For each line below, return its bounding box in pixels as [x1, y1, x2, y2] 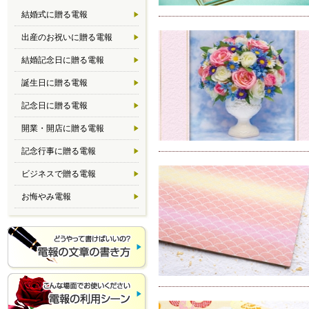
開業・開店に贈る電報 [21, 123, 104, 133]
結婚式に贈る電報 [21, 10, 88, 19]
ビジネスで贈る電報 [21, 169, 96, 179]
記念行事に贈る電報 [21, 146, 96, 156]
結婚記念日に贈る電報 [21, 55, 104, 65]
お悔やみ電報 [21, 192, 71, 201]
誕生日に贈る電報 [21, 78, 88, 88]
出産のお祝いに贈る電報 [21, 32, 112, 42]
